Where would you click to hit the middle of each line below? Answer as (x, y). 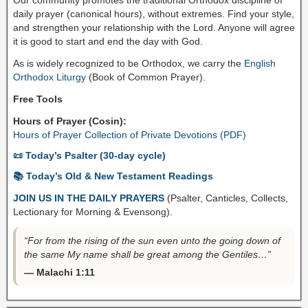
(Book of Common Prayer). (146, 77)
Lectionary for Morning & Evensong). (93, 211)
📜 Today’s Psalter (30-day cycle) (89, 155)
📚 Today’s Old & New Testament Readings (113, 176)
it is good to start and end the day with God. (108, 41)
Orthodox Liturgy (49, 77)
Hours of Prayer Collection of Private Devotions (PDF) (130, 134)
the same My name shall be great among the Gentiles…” (147, 254)
